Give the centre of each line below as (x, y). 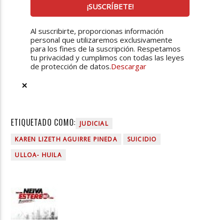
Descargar (129, 67)
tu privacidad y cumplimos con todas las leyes (108, 58)
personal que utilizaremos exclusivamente (102, 40)
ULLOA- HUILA (38, 155)
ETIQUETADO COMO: (43, 122)
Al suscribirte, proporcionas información (97, 31)
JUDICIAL (94, 123)
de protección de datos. (71, 67)
